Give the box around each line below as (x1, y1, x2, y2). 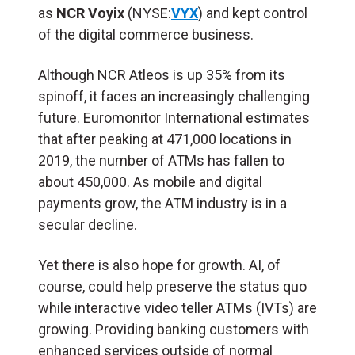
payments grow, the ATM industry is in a (38, 194, 287, 212)
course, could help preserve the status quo (38, 277, 307, 295)
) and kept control (198, 4, 307, 21)
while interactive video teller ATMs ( (38, 299, 261, 316)
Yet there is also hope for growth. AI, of (38, 256, 281, 273)
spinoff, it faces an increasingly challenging (38, 87, 310, 105)
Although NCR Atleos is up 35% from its (38, 66, 285, 83)
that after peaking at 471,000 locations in (38, 130, 292, 147)
